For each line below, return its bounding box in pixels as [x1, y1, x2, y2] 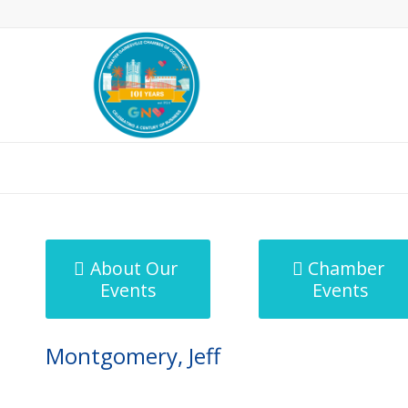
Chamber [308, 256, 385, 280]
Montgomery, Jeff [46, 341, 220, 371]
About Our [89, 256, 178, 280]
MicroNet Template [46, 158, 171, 176]
